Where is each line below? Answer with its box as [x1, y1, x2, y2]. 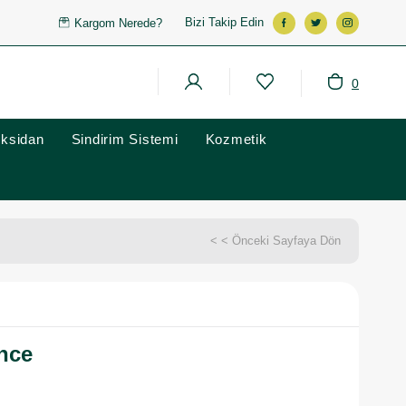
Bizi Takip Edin [185, 15, 264, 29]
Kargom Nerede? [74, 15, 163, 30]
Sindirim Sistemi [71, 131, 179, 147]
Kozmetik [205, 131, 267, 147]
